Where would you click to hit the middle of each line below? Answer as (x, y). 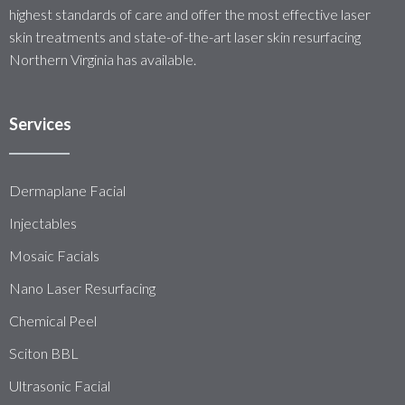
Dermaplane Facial (67, 191)
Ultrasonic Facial (60, 386)
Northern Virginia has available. (103, 60)
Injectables (43, 223)
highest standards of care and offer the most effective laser (190, 14)
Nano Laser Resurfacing (82, 288)
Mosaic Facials (54, 256)
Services (40, 124)
